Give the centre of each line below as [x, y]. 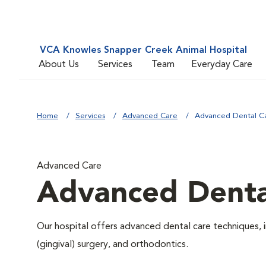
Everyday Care [222, 64]
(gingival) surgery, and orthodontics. [113, 245]
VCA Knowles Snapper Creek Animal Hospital [143, 50]
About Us [59, 64]
